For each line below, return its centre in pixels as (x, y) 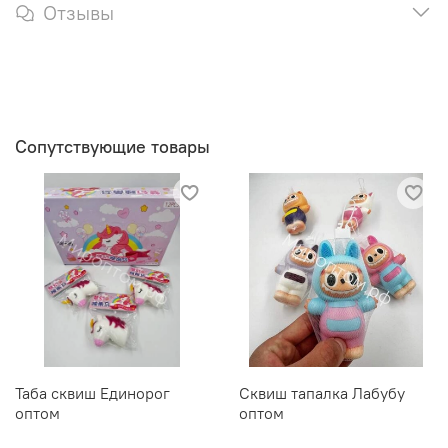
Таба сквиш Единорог (92, 393)
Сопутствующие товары (112, 147)
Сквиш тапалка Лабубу (322, 393)
